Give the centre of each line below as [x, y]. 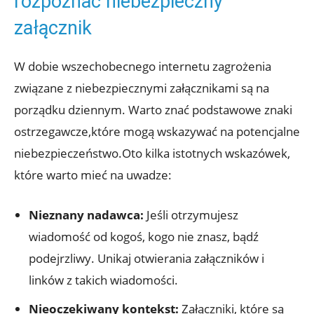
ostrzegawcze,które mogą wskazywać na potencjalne [157, 132]
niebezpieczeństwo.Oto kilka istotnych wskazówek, [152, 153]
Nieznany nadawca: [86, 215]
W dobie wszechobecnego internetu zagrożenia [143, 67]
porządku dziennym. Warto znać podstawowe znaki [153, 110]
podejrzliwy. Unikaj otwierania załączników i [146, 259]
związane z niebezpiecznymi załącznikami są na [142, 88]
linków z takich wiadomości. [103, 280]
